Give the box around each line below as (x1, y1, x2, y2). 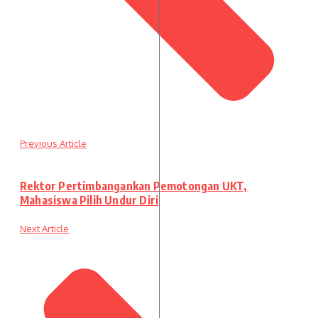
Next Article (20, 223, 69, 235)
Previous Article (20, 137, 87, 149)
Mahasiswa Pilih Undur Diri (20, 193, 159, 208)
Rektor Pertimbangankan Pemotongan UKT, (20, 179, 248, 194)
